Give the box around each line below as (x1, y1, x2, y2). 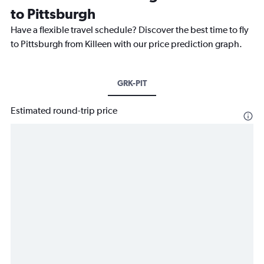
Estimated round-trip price (11, 105, 117, 116)
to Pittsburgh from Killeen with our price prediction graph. (11, 38, 242, 49)
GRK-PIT (117, 78, 147, 88)
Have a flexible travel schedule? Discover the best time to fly (11, 24, 249, 35)
